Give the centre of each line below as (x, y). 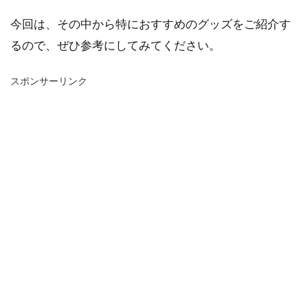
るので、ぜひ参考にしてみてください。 (115, 45)
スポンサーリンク (49, 81)
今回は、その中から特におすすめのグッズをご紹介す (151, 24)
